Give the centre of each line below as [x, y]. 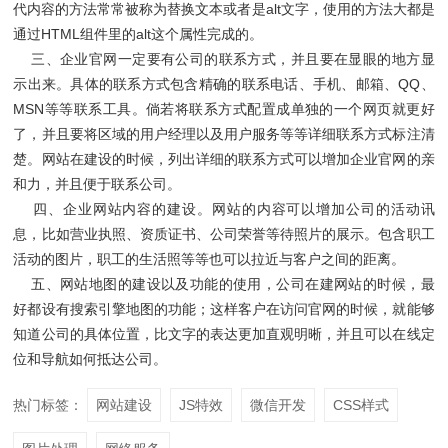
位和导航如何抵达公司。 [90, 359]
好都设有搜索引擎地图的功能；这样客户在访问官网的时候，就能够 [224, 309]
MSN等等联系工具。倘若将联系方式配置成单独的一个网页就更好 [224, 109]
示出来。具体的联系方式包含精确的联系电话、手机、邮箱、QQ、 [224, 84]
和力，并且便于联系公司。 [97, 184]
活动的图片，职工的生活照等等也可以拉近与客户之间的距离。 [209, 259]
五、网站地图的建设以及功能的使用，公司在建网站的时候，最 [224, 284]
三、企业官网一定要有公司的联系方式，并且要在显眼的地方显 [224, 59]
